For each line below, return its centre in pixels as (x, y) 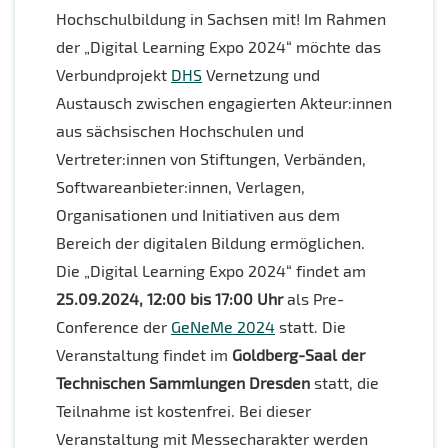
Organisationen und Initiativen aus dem (198, 215)
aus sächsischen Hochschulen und (180, 131)
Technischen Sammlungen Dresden (183, 383)
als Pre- (313, 299)
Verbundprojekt (113, 75)
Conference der (113, 327)
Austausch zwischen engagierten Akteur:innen (224, 103)
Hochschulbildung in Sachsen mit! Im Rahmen (221, 19)
